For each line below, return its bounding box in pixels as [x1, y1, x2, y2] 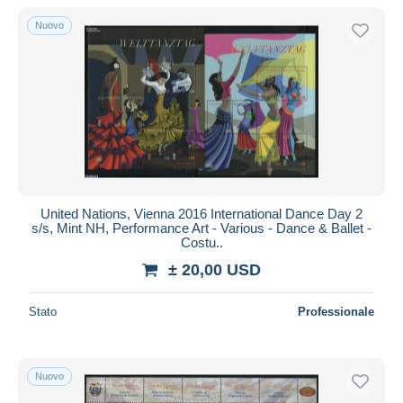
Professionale [298, 304, 374, 318]
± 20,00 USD [168, 260, 261, 279]
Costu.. [180, 234, 223, 250]
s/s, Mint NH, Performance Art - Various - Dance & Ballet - [31, 219, 372, 236]
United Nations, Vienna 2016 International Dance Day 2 [40, 205, 363, 221]
